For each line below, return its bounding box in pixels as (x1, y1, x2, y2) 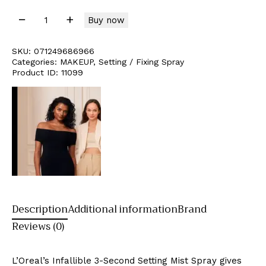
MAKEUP (60, 56, 93, 66)
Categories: (12, 56, 60, 66)
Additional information (68, 200, 178, 218)
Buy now (88, 14, 125, 26)
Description (12, 200, 68, 218)
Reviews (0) (12, 217, 64, 235)
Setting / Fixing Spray (99, 56, 184, 66)
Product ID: (12, 67, 61, 77)
